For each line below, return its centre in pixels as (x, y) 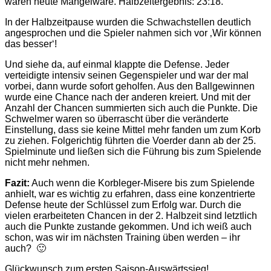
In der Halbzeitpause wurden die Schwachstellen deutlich (128, 22)
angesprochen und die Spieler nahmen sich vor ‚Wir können (133, 33)
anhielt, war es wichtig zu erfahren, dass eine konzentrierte (130, 194)
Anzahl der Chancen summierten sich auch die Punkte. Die (131, 108)
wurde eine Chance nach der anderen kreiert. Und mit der (128, 97)
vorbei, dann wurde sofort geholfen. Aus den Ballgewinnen (130, 87)
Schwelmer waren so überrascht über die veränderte (117, 119)
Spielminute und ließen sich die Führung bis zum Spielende (133, 152)
